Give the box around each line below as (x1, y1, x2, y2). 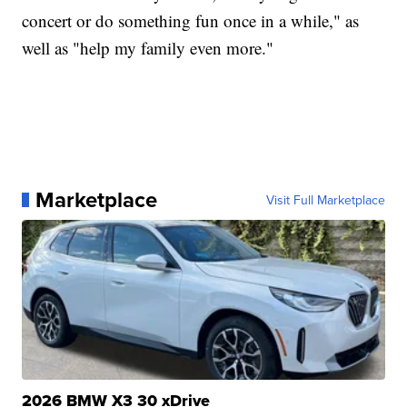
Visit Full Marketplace (265, 191, 385, 210)
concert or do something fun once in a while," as (22, 9, 360, 33)
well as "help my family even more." (22, 36, 274, 60)
